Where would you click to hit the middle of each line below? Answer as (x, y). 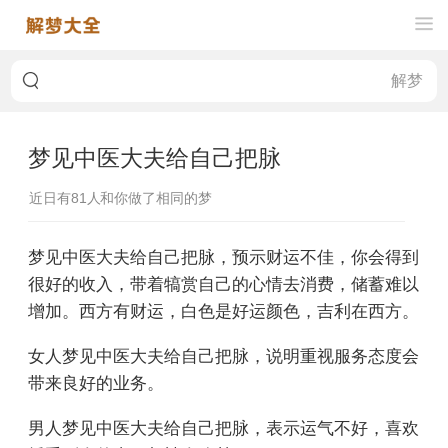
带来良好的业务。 (96, 381)
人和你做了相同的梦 (149, 198)
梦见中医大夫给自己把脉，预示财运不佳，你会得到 (223, 255)
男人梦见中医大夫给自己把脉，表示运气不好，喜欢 (223, 426)
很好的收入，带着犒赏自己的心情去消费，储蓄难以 (223, 282)
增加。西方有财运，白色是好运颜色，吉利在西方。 (223, 309)
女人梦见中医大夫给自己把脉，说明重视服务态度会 (223, 354)
